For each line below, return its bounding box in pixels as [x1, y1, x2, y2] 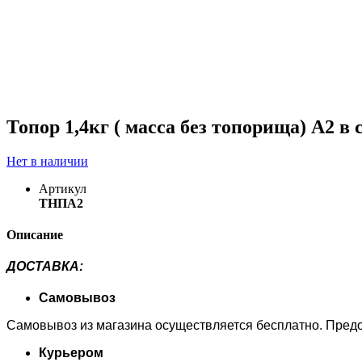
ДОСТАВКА [6, 259, 79, 274]
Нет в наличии [6, 154, 88, 168]
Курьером [39, 346, 103, 360]
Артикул [39, 181, 86, 196]
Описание [6, 227, 63, 242]
